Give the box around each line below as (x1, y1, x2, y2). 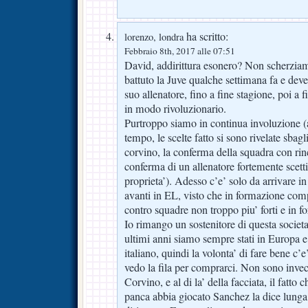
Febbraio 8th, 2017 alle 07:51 (124, 44, 235, 57)
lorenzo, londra (124, 30, 184, 43)
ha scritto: (184, 28, 228, 44)
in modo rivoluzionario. (124, 100, 226, 116)
